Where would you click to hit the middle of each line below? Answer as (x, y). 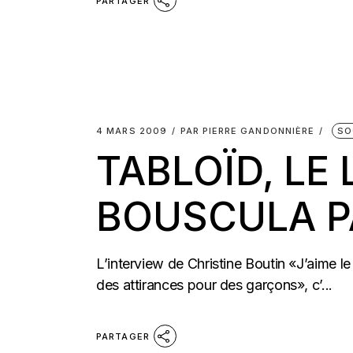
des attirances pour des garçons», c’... (214, 285)
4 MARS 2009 (132, 131)
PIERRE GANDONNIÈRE (258, 131)
